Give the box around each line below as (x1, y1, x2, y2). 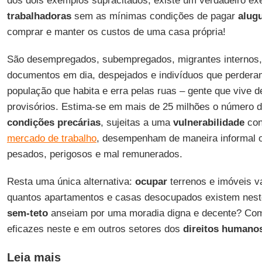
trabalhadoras (6, 11, 71, 22)
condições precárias (6, 117, 101, 128)
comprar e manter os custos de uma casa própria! (6, 26, 226, 37)
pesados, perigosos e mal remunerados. (6, 149, 182, 160)
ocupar (135, 176, 167, 187)
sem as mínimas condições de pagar (71, 11, 238, 22)
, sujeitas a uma (100, 117, 173, 128)
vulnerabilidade (173, 117, 244, 128)
